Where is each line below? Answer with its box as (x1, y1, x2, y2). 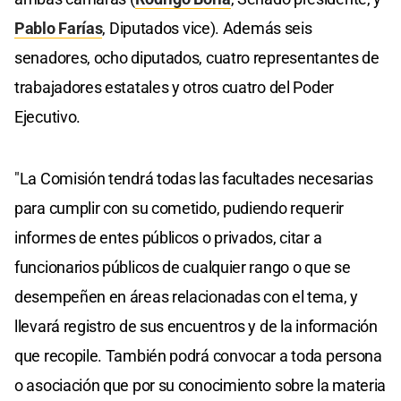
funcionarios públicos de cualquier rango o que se (14, 257, 351, 277)
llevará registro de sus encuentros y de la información (14, 316, 378, 336)
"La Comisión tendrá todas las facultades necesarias (14, 168, 373, 188)
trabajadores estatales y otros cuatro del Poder (14, 77, 334, 97)
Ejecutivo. (14, 107, 81, 126)
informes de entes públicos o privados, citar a (14, 227, 322, 247)
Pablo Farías (14, 18, 103, 38)
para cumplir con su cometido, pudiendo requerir (14, 198, 344, 218)
